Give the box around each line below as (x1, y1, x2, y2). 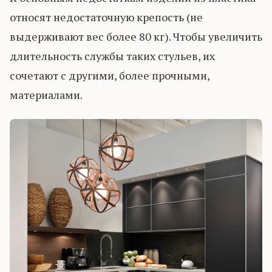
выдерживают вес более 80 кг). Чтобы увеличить (10, 29, 262, 44)
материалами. (10, 87, 83, 103)
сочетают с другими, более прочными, (10, 68, 209, 83)
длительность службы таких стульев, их (10, 49, 215, 64)
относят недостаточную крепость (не (10, 10, 203, 25)
